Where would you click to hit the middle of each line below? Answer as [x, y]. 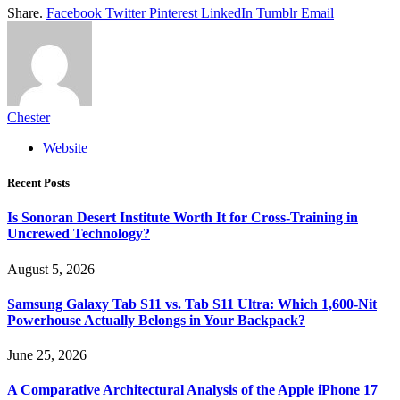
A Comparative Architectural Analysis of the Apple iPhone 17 [192, 390]
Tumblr [277, 12]
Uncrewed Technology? [79, 234]
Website [65, 147]
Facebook [74, 12]
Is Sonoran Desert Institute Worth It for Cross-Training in [183, 218]
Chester [29, 117]
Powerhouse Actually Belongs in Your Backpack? [156, 320]
